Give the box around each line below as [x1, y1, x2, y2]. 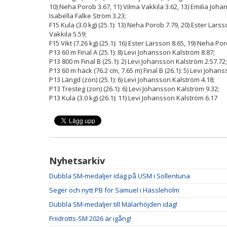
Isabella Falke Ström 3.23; [49, 11, 126, 20]
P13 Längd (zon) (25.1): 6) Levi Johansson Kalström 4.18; [49, 74, 215, 84]
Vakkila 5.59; [49, 29, 87, 39]
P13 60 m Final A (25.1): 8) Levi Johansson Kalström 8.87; [49, 47, 215, 57]
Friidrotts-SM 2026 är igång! [49, 213, 131, 223]
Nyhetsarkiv [49, 154, 105, 167]
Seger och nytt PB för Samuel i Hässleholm [49, 185, 179, 195]
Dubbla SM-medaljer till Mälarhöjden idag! [49, 199, 177, 209]
